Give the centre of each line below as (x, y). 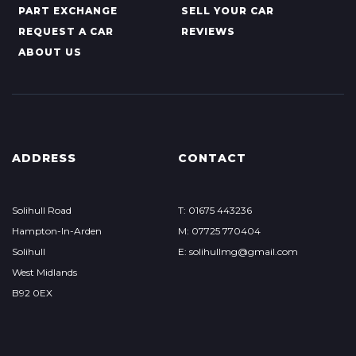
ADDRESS (44, 158)
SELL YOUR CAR (227, 11)
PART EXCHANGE (68, 11)
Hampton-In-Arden (57, 231)
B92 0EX (32, 293)
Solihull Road (42, 210)
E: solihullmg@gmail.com (238, 252)
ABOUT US (50, 52)
